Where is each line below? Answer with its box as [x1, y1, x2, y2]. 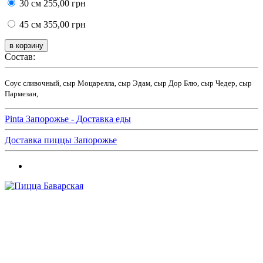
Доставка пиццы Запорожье [5, 134, 117, 145]
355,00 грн [41, 19, 86, 29]
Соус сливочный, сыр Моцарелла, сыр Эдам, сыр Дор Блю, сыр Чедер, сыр [5, 78, 252, 87]
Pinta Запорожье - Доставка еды [5, 113, 131, 124]
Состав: [5, 51, 35, 62]
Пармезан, [5, 89, 38, 98]
